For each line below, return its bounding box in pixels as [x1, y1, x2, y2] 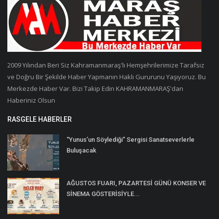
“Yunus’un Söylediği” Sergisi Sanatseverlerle [66, 136, 195, 144]
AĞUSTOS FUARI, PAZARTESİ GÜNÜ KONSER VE [66, 179, 206, 187]
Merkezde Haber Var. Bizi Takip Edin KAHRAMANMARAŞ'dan [7, 84, 183, 93]
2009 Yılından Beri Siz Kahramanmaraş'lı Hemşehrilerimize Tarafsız [7, 61, 204, 70]
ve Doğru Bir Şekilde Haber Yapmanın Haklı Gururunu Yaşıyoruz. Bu [7, 72, 206, 82]
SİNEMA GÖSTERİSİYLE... [66, 190, 140, 198]
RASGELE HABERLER [7, 115, 72, 124]
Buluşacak [66, 147, 96, 154]
